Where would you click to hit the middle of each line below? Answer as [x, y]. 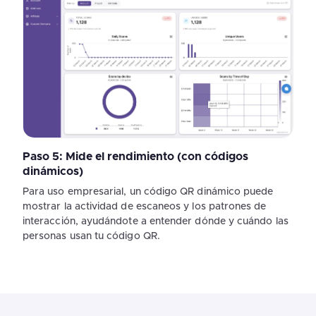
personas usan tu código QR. [91, 237]
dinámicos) [53, 172]
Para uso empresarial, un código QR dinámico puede [148, 192]
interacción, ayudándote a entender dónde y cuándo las [156, 222]
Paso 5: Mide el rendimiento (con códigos [135, 157]
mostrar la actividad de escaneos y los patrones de [145, 207]
